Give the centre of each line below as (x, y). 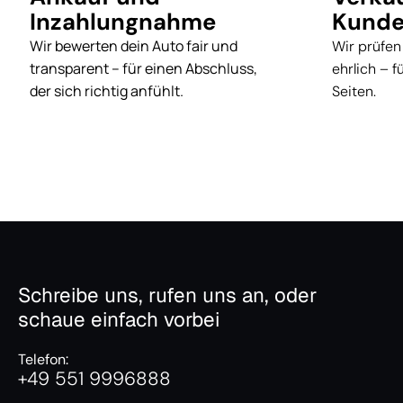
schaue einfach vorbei (119, 320)
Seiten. (354, 91)
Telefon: (43, 360)
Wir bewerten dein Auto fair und (134, 45)
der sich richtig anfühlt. (107, 90)
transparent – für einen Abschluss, (143, 68)
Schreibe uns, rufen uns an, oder (167, 296)
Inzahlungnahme (123, 22)
